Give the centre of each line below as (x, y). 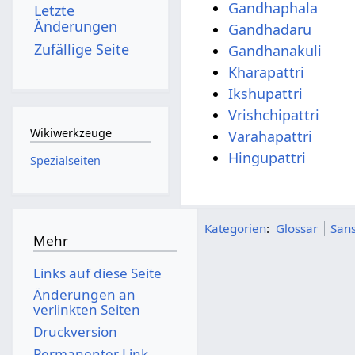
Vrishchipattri (274, 115)
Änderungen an (84, 295)
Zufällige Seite (82, 49)
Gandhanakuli (275, 51)
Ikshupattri (266, 94)
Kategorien (236, 229)
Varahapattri (271, 137)
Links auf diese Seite (97, 273)
